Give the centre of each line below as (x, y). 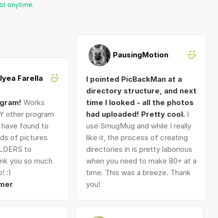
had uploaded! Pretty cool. (136, 114)
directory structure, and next (141, 91)
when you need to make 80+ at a (141, 161)
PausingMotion (140, 54)
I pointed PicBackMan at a (134, 79)
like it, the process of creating (137, 137)
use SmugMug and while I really (138, 126)
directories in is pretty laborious (139, 149)
